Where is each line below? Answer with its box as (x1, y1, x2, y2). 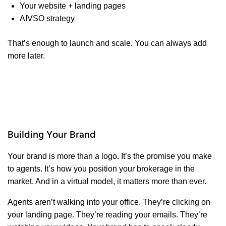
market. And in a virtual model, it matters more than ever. (8, 177, 206, 186)
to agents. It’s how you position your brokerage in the (8, 164, 195, 174)
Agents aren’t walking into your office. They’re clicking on (8, 198, 210, 207)
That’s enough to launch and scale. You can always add (8, 39, 207, 48)
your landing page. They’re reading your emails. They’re (8, 210, 207, 219)
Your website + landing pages (20, 2, 126, 11)
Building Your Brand (8, 127, 96, 144)
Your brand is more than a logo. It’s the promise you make (8, 152, 212, 161)
